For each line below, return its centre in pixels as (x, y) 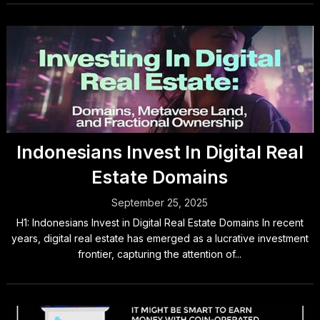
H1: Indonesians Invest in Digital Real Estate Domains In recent (160, 222)
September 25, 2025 (160, 202)
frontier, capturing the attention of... (160, 254)
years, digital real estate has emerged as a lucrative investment (160, 238)
